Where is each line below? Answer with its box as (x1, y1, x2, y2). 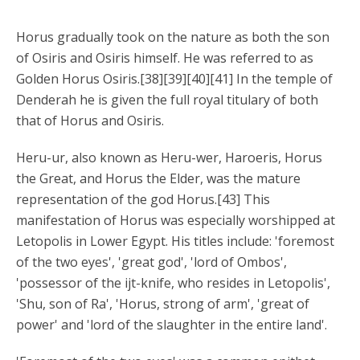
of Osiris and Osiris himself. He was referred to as (16, 49, 313, 67)
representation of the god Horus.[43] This (16, 190, 270, 208)
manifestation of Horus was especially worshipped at (16, 211, 335, 229)
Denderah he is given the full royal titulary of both (16, 91, 318, 108)
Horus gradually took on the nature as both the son (16, 28, 329, 46)
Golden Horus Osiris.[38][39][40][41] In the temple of (16, 70, 333, 88)
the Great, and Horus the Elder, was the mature (16, 170, 301, 187)
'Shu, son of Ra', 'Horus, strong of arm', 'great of (16, 295, 309, 313)
